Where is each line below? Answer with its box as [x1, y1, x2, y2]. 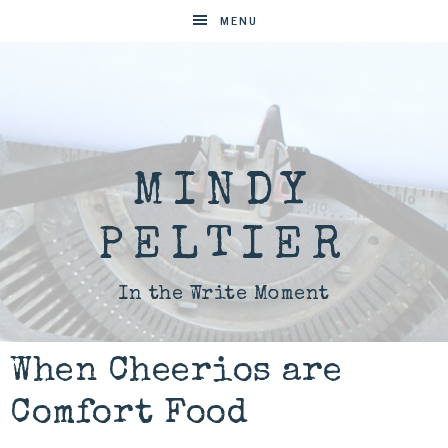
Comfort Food [10, 397, 248, 432]
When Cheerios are [10, 355, 343, 390]
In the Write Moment [118, 285, 330, 305]
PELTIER [97, 225, 351, 270]
